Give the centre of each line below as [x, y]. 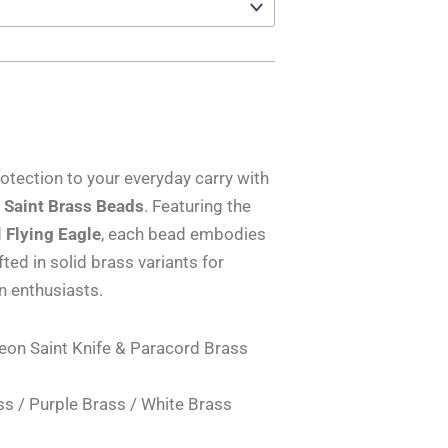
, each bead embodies [184, 234]
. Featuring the [198, 206]
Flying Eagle [54, 234]
